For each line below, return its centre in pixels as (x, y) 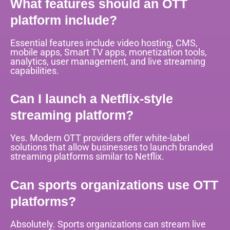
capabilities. (35, 71)
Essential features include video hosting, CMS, (104, 43)
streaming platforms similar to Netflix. (87, 157)
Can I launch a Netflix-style (92, 99)
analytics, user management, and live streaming (108, 62)
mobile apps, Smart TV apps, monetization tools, (109, 52)
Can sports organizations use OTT (114, 185)
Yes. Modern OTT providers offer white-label (100, 138)
